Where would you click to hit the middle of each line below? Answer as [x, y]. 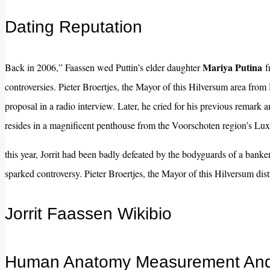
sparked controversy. [45, 174]
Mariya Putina [232, 67]
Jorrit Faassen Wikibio [88, 214]
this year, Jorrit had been [52, 154]
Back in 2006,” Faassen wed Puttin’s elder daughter [104, 67]
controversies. [32, 87]
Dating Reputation [74, 27]
